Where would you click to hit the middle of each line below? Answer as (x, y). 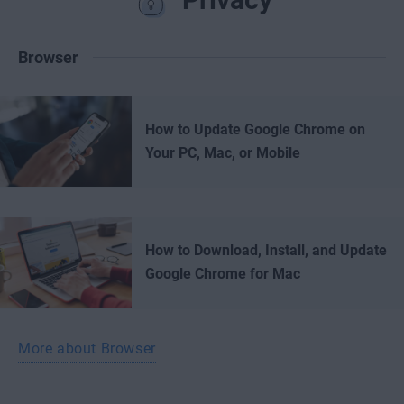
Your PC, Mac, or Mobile (223, 153)
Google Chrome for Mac (223, 274)
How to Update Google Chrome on (255, 129)
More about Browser (87, 349)
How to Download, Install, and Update (266, 250)
